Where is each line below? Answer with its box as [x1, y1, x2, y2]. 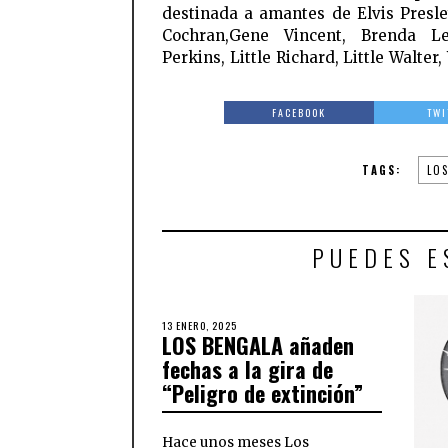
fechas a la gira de [162, 353, 333, 386]
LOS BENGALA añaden [162, 329, 354, 362]
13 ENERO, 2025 [162, 317, 237, 334]
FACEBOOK [272, 105, 327, 121]
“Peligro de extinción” [162, 377, 363, 410]
